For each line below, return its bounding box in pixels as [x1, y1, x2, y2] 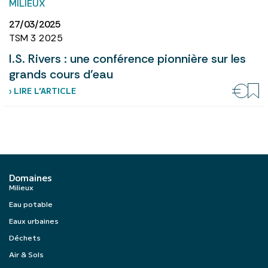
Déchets [9, 232, 41, 242]
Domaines [9, 170, 52, 184]
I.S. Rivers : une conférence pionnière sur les [9, 50, 246, 66]
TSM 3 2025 [9, 31, 63, 44]
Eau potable [9, 198, 53, 209]
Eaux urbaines [9, 215, 59, 226]
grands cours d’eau [9, 66, 113, 82]
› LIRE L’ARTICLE [9, 84, 76, 96]
